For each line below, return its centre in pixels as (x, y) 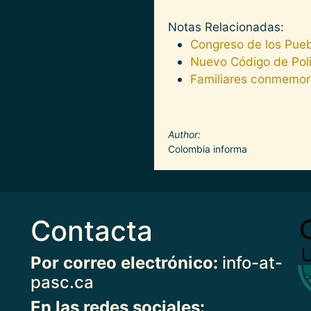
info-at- (250, 262)
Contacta (92, 230)
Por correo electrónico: (124, 262)
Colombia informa (208, 149)
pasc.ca (62, 282)
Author (183, 134)
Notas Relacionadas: (226, 26)
